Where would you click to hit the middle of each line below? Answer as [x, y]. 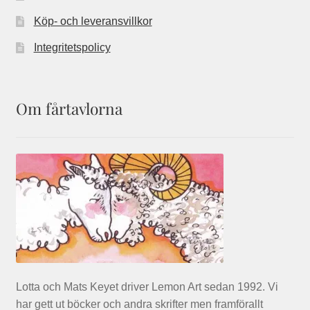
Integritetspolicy [72, 48]
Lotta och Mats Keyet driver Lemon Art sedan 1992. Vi [147, 287]
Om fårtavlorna [69, 109]
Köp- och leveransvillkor [93, 21]
